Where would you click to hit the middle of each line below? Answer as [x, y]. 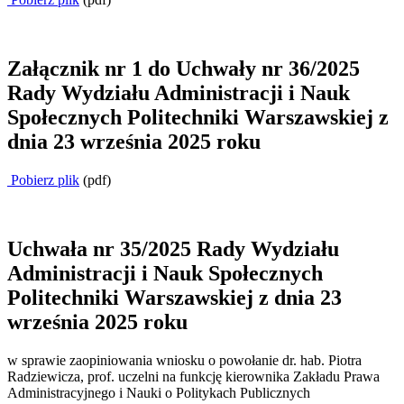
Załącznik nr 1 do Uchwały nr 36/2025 [184, 69]
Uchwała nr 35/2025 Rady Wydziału [173, 248]
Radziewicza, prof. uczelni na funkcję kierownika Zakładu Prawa [193, 376]
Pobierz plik [43, 180]
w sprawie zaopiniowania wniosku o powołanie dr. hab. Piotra [184, 360]
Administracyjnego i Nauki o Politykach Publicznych [159, 392]
